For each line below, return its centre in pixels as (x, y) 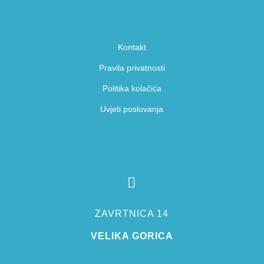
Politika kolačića (132, 88)
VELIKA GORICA (132, 236)
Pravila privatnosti (132, 67)
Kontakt (132, 47)
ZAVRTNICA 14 (132, 213)
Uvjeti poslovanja (132, 109)
